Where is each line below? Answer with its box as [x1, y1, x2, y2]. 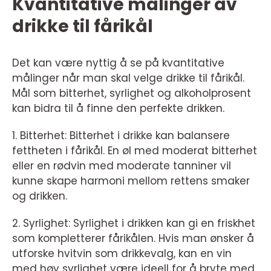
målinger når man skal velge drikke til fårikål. [12, 70, 244, 85]
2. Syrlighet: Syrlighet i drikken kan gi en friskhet [12, 215, 255, 230]
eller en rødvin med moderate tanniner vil [12, 158, 231, 173]
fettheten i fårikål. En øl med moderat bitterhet [12, 143, 257, 158]
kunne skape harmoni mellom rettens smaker [12, 173, 250, 188]
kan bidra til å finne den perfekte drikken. [12, 100, 224, 116]
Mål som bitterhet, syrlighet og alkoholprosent [12, 85, 251, 100]
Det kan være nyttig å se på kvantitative [12, 55, 224, 70]
